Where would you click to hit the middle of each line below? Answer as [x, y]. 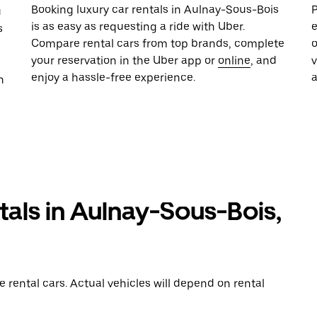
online [234, 60]
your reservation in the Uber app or [125, 60]
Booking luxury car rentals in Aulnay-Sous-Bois [155, 10]
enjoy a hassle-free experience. [113, 77]
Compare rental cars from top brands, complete [158, 44]
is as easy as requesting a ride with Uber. [138, 27]
